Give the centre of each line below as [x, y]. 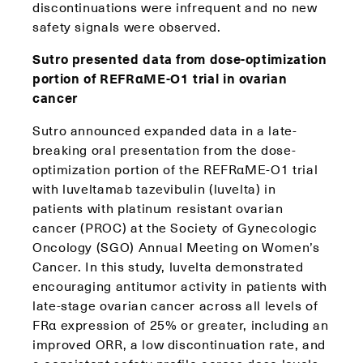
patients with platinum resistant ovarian [158, 207]
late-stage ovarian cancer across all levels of [175, 305]
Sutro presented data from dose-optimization [180, 58]
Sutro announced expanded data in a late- [165, 130]
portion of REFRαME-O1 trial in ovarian [160, 78]
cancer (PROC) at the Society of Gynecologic [175, 227]
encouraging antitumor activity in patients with [180, 285]
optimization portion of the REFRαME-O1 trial [175, 169]
